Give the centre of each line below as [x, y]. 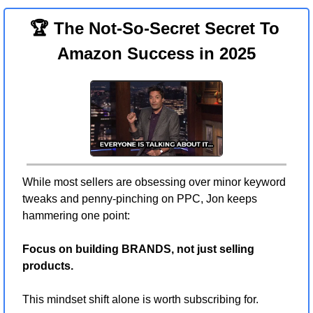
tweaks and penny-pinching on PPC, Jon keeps [140, 198]
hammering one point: [76, 215]
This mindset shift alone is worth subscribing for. [140, 299]
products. [48, 265]
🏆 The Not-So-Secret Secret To [154, 29]
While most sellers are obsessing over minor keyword [154, 182]
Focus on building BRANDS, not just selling [138, 249]
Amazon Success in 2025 [156, 54]
